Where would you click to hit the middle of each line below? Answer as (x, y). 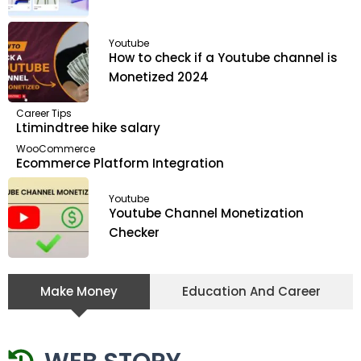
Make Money (79, 291)
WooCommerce (56, 148)
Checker (134, 233)
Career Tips (44, 113)
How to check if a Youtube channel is (223, 58)
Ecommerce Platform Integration (120, 163)
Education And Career (251, 291)
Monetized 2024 (159, 77)
